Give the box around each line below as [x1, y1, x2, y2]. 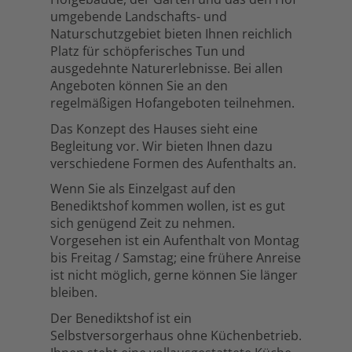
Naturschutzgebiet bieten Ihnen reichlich [50, 25, 292, 42]
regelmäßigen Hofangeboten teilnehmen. [50, 94, 295, 112]
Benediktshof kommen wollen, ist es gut [50, 197, 285, 214]
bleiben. [50, 284, 97, 301]
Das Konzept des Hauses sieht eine [50, 119, 258, 137]
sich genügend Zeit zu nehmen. [50, 214, 235, 232]
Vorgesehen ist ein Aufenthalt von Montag [50, 232, 299, 249]
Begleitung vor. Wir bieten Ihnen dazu [50, 137, 273, 155]
